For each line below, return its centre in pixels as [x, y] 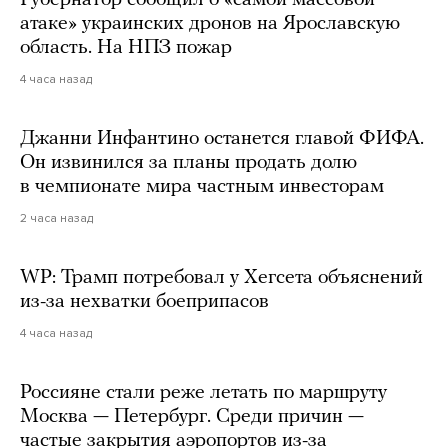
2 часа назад [56, 217]
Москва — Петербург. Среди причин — [192, 416]
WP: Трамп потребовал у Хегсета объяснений [221, 277]
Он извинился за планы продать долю [188, 162]
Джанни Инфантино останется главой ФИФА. [222, 138]
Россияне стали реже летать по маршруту [203, 392]
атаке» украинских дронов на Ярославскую [210, 23]
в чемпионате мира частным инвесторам [202, 186]
